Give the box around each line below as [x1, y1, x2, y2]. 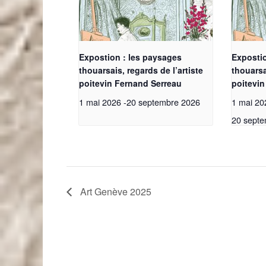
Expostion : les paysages [79, 50, 182, 63]
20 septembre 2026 [126, 95, 200, 108]
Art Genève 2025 [78, 184, 151, 198]
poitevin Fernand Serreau [79, 77, 182, 89]
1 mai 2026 [79, 95, 121, 108]
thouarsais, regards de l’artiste [79, 64, 203, 76]
